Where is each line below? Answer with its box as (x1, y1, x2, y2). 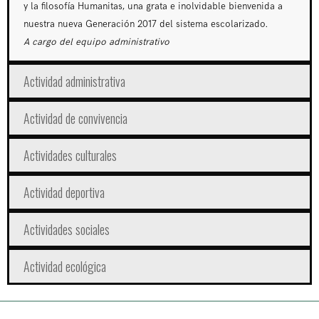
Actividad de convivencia (23, 109, 127, 127)
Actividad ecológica (23, 257, 106, 276)
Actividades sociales (23, 220, 110, 239)
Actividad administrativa (23, 72, 125, 90)
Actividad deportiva (23, 183, 105, 202)
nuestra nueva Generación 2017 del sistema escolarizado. (23, 19, 268, 30)
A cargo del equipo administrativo (23, 36, 172, 48)
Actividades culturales (23, 146, 117, 164)
